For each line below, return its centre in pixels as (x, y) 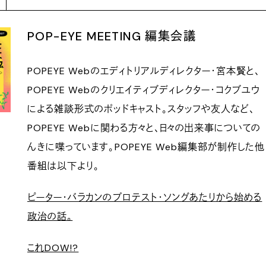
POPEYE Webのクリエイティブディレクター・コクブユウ (144, 90)
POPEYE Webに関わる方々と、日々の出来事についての (144, 128)
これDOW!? (53, 248)
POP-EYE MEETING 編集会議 (112, 36)
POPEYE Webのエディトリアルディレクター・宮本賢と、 (144, 71)
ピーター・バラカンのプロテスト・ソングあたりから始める (145, 197)
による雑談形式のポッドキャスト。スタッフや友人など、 (141, 109)
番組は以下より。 (64, 166)
